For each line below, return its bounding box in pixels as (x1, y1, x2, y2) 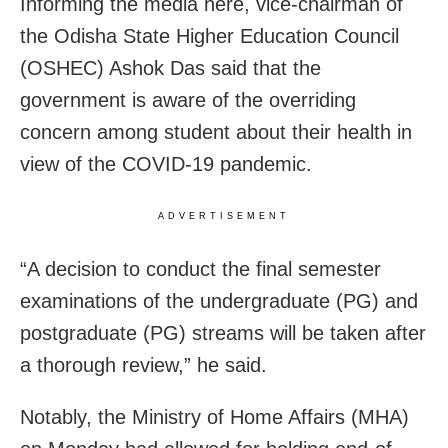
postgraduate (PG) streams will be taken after (20, 321, 426, 344)
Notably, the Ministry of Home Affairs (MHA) (20, 405, 409, 428)
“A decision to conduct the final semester (20, 257, 381, 280)
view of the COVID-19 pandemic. (20, 152, 312, 175)
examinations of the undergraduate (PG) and (20, 289, 418, 312)
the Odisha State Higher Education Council (20, 24, 399, 47)
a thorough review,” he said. (20, 353, 267, 376)
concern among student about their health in (20, 120, 412, 143)
